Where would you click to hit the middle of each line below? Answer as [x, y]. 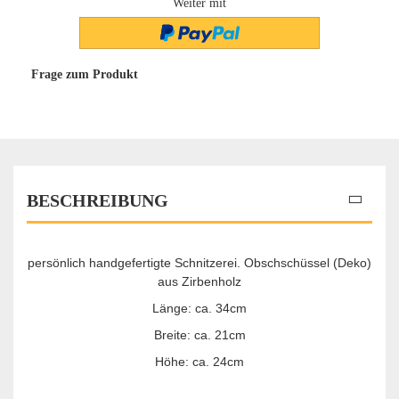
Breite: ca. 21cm [199, 334]
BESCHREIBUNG [98, 200]
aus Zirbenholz [199, 281]
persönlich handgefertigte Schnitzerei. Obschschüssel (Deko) [199, 262]
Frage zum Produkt [85, 74]
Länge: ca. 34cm [199, 308]
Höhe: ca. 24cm [199, 361]
